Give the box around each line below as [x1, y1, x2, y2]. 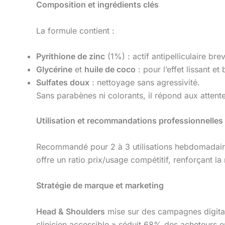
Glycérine [36, 64, 72, 75]
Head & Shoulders [36, 206, 105, 217]
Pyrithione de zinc [36, 51, 105, 62]
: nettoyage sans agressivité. [89, 77, 200, 88]
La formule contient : [36, 25, 115, 36]
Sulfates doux [36, 77, 89, 88]
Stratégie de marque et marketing [36, 180, 164, 191]
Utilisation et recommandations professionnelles [36, 116, 223, 126]
